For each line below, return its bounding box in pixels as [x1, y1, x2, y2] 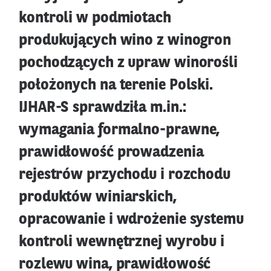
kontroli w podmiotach [19, 10, 171, 26]
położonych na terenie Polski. [19, 77, 214, 93]
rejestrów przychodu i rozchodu [19, 167, 230, 183]
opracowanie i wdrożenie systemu [19, 212, 244, 227]
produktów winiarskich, [19, 189, 177, 205]
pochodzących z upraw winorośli [19, 55, 238, 71]
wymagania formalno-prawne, [19, 122, 220, 138]
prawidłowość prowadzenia [19, 145, 204, 160]
